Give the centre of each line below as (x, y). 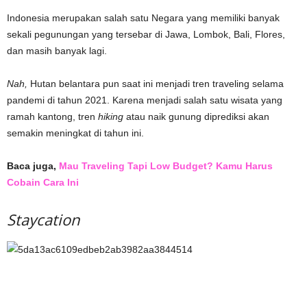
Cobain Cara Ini (43, 182)
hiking (111, 116)
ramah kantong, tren (52, 116)
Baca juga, (33, 165)
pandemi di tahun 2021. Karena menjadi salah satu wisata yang (145, 100)
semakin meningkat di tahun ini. (75, 133)
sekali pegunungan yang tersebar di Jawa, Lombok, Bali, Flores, (146, 34)
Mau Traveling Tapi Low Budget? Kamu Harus (166, 165)
